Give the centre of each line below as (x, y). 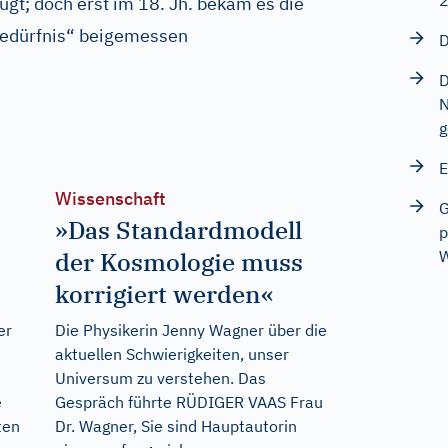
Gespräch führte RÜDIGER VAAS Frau (188, 402)
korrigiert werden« (164, 294)
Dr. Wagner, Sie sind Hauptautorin (175, 426)
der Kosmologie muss (178, 262)
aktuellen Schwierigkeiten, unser (171, 354)
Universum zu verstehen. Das (160, 378)
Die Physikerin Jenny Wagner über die (190, 330)
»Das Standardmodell (178, 230)
